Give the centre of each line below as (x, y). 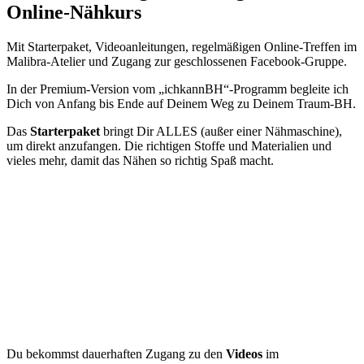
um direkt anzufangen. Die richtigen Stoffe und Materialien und (169, 145)
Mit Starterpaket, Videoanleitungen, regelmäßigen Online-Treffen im (182, 46)
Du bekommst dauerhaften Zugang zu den (116, 353)
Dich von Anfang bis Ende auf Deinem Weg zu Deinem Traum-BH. (181, 103)
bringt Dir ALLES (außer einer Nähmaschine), (221, 131)
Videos (244, 353)
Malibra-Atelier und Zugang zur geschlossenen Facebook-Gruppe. (177, 61)
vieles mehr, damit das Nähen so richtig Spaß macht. (140, 160)
